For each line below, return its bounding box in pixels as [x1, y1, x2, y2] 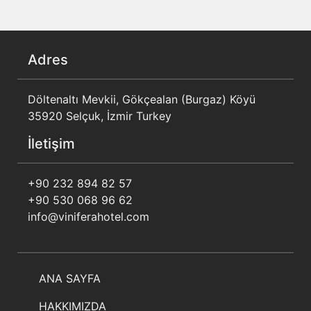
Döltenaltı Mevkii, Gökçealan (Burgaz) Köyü [28, 92, 255, 107]
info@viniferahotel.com [28, 210, 149, 224]
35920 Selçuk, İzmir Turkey [28, 109, 171, 124]
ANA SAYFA [39, 271, 101, 286]
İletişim [28, 135, 75, 153]
